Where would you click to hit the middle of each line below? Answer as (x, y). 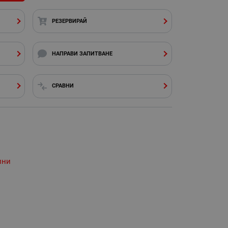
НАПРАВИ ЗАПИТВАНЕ (82, 53)
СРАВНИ (63, 86)
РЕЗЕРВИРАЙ (70, 21)
